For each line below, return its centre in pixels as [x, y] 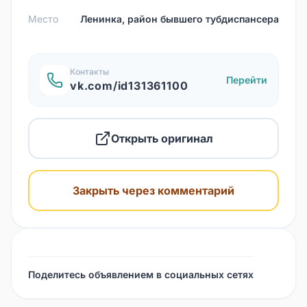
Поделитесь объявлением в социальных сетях [141, 274]
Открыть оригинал [162, 138]
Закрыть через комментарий [153, 190]
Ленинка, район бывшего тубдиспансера [180, 19]
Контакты [89, 71]
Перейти [247, 79]
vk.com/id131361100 [129, 85]
